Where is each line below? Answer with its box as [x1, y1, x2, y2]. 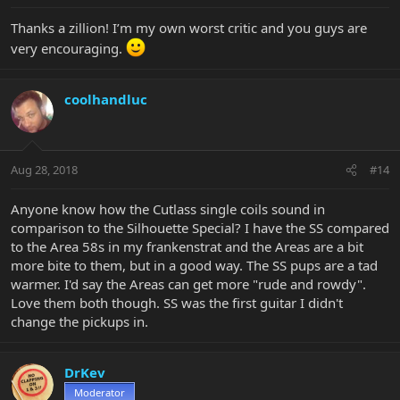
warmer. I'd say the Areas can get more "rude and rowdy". [11, 275, 366, 294]
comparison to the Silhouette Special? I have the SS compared [11, 219, 389, 237]
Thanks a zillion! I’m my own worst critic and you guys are [11, 18, 367, 37]
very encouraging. [11, 38, 126, 57]
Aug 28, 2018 [11, 162, 78, 179]
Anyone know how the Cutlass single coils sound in [11, 200, 325, 219]
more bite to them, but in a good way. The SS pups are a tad [11, 256, 378, 275]
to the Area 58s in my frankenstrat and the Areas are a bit [11, 237, 363, 256]
